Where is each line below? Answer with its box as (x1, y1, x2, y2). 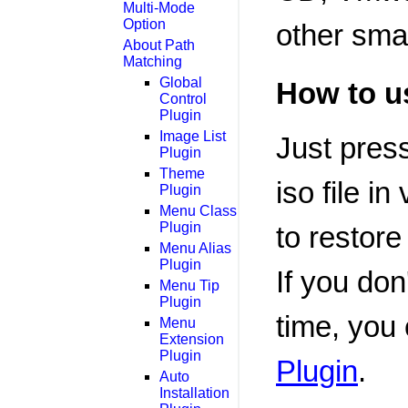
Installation (159, 384, 229, 401)
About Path (123, 36, 195, 53)
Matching (123, 53, 182, 69)
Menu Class (159, 202, 237, 219)
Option (123, 15, 166, 32)
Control (159, 90, 207, 107)
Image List (159, 127, 226, 144)
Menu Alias (159, 240, 231, 256)
